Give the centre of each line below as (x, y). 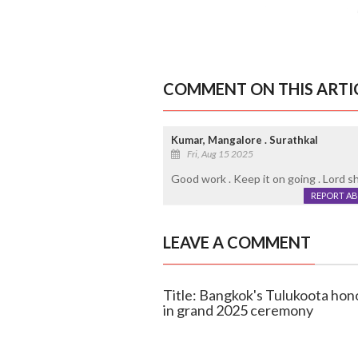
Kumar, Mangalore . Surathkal (244, 140)
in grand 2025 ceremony (238, 310)
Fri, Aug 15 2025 (220, 154)
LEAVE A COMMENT (237, 243)
